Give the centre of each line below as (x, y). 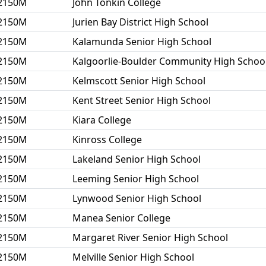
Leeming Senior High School (136, 179)
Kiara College (102, 120)
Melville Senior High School (133, 257)
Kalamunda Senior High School (142, 42)
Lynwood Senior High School (137, 198)
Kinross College (107, 140)
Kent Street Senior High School (142, 100)
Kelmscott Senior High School (139, 81)
